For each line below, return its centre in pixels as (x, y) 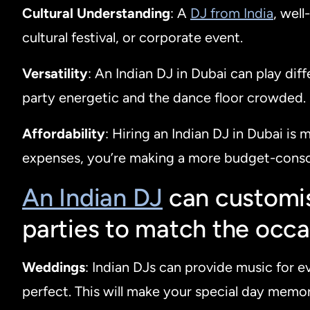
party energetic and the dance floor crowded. (164, 97)
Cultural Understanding (96, 13)
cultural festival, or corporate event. (133, 37)
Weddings (54, 267)
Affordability (64, 133)
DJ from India (232, 13)
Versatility (55, 73)
